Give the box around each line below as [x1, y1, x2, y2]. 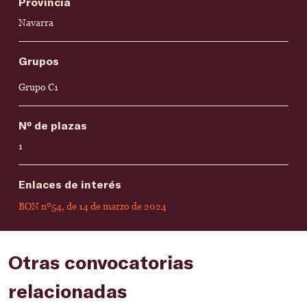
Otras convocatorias [8, 250, 193, 273]
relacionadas [8, 279, 127, 302]
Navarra [19, 17, 53, 28]
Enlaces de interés [19, 177, 121, 191]
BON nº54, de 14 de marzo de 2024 [19, 201, 167, 212]
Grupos [19, 54, 59, 67]
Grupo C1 [19, 82, 58, 93]
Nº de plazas [19, 119, 87, 132]
